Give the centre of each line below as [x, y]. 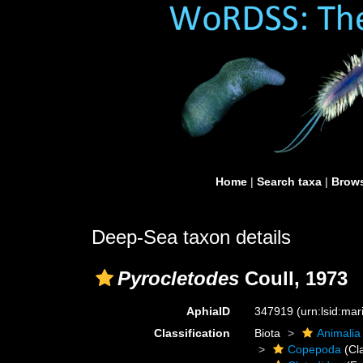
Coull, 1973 [293, 278]
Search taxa [289, 181]
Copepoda [315, 349]
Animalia [339, 333]
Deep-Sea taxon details [191, 237]
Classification [192, 333]
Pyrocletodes [178, 278]
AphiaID [209, 311]
